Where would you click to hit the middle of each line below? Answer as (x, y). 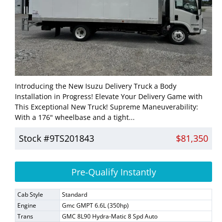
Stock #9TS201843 (56, 138)
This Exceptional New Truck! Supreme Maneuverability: (107, 107)
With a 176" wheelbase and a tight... (75, 117)
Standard (75, 194)
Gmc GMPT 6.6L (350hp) (95, 205)
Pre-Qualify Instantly (113, 172)
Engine (27, 205)
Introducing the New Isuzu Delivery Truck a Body (96, 86)
